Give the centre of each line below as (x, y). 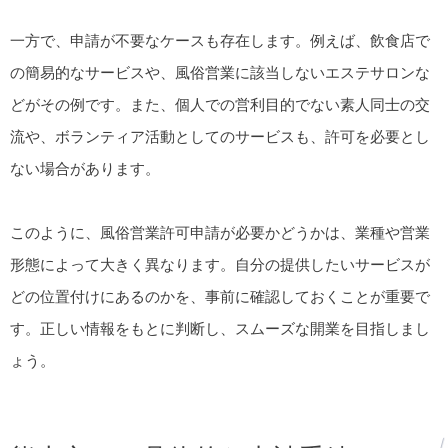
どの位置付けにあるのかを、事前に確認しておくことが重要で (220, 296)
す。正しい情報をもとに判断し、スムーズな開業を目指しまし (220, 328)
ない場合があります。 (85, 168)
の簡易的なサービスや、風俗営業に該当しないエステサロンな (220, 72)
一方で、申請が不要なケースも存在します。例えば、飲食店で (220, 40)
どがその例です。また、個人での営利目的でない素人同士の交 (220, 104)
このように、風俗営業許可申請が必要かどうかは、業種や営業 (220, 232)
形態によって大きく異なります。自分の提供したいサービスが (220, 264)
